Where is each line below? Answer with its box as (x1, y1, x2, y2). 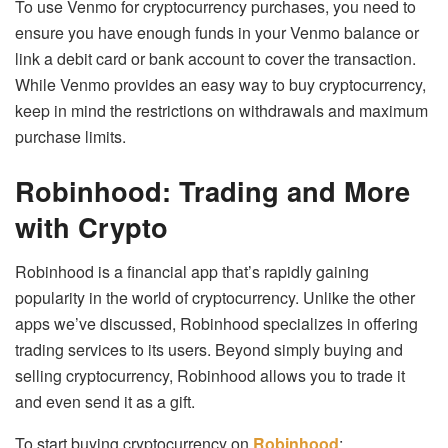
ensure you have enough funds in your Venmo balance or (15, 21, 419, 45)
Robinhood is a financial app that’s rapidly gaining (15, 259, 369, 283)
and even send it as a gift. (15, 389, 195, 413)
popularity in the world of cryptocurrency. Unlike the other (15, 285, 415, 309)
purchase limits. (15, 125, 126, 149)
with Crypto (15, 206, 168, 246)
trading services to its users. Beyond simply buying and (15, 337, 403, 361)
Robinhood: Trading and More (15, 170, 410, 210)
